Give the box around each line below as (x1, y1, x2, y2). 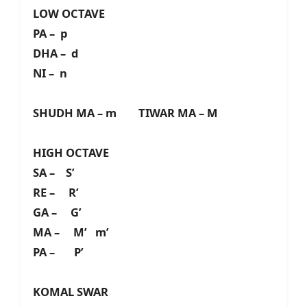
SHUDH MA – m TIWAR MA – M (33, 105, 218, 121)
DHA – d (33, 45, 78, 62)
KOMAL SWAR (33, 284, 108, 300)
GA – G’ (33, 204, 82, 221)
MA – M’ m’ (33, 224, 109, 241)
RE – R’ (33, 184, 79, 201)
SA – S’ (33, 164, 75, 181)
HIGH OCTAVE (33, 145, 109, 161)
